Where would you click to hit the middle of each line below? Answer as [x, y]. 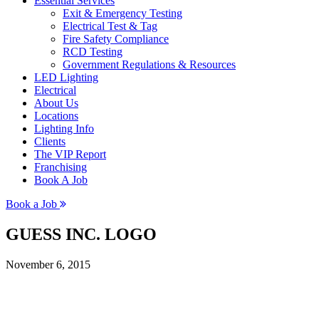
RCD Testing [93, 52]
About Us [56, 103]
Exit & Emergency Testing [122, 13]
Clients [50, 141]
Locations [56, 116]
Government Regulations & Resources [149, 64]
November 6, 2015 [48, 264]
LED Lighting [66, 77]
